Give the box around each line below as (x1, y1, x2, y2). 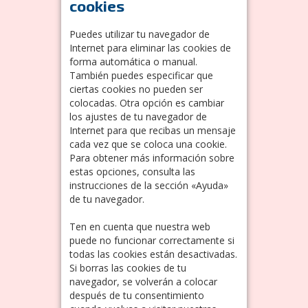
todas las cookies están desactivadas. (69, 247, 237, 261)
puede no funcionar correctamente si (69, 233, 234, 247)
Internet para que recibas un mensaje (69, 123, 236, 137)
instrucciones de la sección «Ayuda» (69, 178, 228, 192)
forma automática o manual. (69, 54, 197, 68)
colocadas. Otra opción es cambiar (69, 96, 224, 109)
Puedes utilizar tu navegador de (69, 27, 210, 41)
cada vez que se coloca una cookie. (69, 137, 227, 151)
